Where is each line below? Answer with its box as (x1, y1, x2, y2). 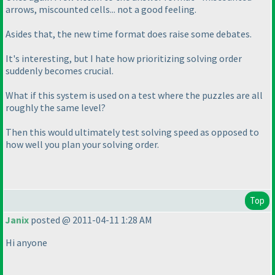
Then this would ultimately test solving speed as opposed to (6, 126, 259, 139)
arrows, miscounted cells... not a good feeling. (6, 3, 196, 16)
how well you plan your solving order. (6, 138, 159, 151)
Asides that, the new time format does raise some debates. (6, 28, 252, 41)
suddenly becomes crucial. (6, 64, 114, 77)
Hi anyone (6, 236, 47, 249)
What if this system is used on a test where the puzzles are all (6, 89, 263, 102)
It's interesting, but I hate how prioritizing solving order (6, 52, 242, 65)
